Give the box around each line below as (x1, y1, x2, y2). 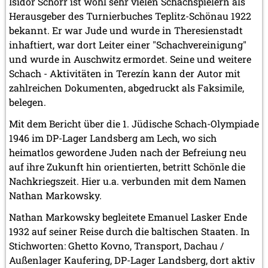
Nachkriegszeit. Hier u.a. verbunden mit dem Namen (9, 175, 246, 188)
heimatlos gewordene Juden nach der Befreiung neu (9, 146, 246, 159)
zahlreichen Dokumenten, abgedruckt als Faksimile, (9, 81, 244, 95)
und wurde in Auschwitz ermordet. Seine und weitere (9, 53, 251, 66)
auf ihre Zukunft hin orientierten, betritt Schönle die (9, 160, 245, 173)
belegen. (9, 96, 46, 109)
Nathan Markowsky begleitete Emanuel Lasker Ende (9, 211, 247, 224)
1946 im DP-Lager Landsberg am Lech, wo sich (9, 132, 217, 145)
